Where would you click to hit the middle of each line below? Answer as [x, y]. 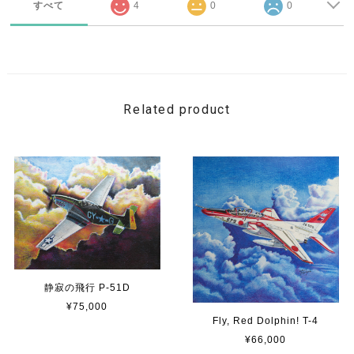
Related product [177, 109]
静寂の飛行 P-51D [87, 288]
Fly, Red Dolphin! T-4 [266, 320]
